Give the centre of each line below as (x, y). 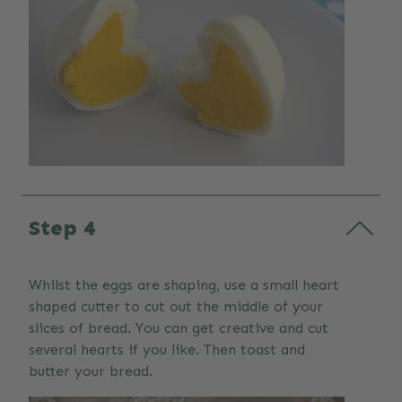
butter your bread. (91, 371)
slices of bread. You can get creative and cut (179, 328)
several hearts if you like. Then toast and (167, 350)
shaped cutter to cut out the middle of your (176, 307)
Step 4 (62, 228)
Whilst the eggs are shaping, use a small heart (184, 285)
